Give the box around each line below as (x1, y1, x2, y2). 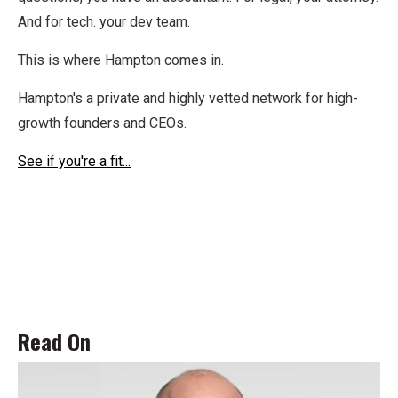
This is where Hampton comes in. (18, 52, 224, 69)
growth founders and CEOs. (18, 115, 187, 132)
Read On (18, 325, 91, 358)
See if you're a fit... (18, 153, 131, 171)
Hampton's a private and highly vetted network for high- (18, 90, 358, 107)
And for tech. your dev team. (18, 13, 190, 31)
